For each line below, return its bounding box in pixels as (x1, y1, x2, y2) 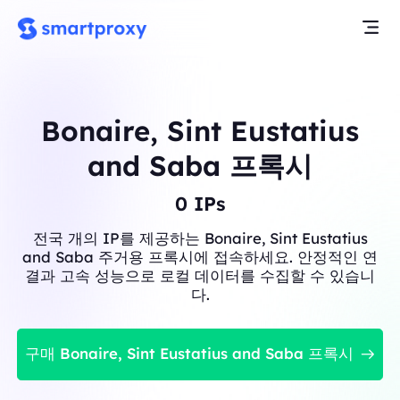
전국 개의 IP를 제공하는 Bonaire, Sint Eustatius (32, 228, 368, 247)
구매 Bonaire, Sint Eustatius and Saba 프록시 (25, 344, 354, 363)
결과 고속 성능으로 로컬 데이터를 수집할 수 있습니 (25, 265, 375, 285)
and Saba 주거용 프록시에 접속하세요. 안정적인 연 (22, 246, 378, 266)
